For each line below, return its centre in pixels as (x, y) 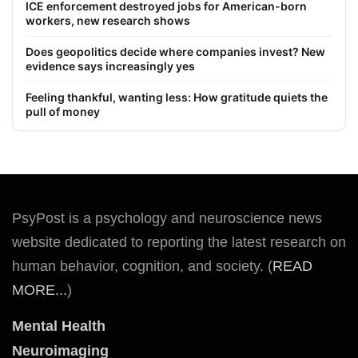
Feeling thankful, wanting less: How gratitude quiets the (177, 97)
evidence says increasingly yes (110, 66)
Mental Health (59, 326)
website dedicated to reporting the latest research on (179, 243)
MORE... (40, 290)
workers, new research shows (108, 21)
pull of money (63, 112)
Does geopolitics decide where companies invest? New (175, 52)
